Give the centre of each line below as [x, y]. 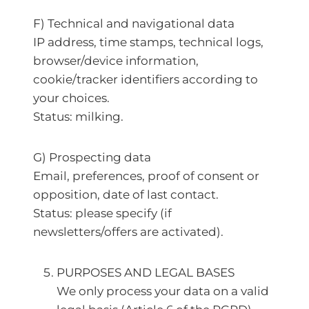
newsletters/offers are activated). [130, 232]
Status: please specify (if [102, 213]
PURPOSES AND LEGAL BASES [146, 272]
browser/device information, [116, 61]
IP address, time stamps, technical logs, [148, 42]
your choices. [71, 98]
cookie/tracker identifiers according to [146, 79]
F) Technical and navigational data [134, 23]
